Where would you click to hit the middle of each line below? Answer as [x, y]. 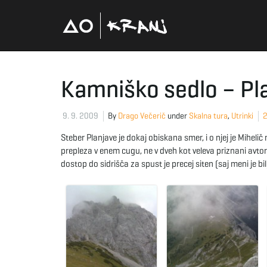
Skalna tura [208, 116]
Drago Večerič [142, 116]
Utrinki [242, 116]
